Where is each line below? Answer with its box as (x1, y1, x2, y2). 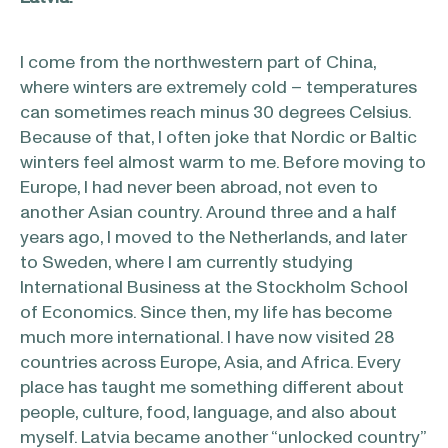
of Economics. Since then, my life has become (20, 304, 392, 323)
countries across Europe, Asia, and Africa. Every (20, 354, 401, 373)
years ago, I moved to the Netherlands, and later (20, 229, 407, 248)
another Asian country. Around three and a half (20, 204, 397, 223)
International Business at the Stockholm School (20, 279, 408, 298)
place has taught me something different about (20, 379, 404, 398)
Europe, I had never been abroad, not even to (20, 179, 378, 198)
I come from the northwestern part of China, (20, 54, 376, 73)
